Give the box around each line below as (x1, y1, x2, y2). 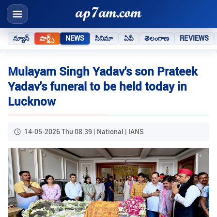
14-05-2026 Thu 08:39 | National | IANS (24, 127, 144, 137)
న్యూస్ (13, 33, 30, 43)
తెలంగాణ (144, 33, 170, 43)
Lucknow (8, 93, 56, 109)
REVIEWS (180, 33, 209, 43)
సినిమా (95, 33, 113, 43)
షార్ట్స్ (40, 33, 55, 43)
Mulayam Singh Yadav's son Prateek (8, 63, 198, 79)
